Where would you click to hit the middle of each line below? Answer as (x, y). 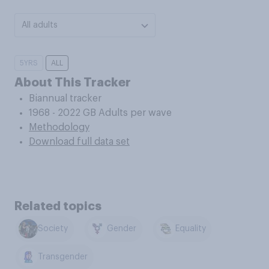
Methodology (59, 127)
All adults (40, 25)
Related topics (58, 206)
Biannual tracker (65, 98)
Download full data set (79, 142)
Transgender (63, 257)
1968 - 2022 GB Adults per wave (100, 113)
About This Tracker (73, 82)
